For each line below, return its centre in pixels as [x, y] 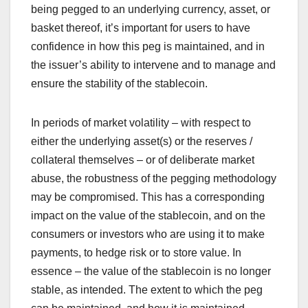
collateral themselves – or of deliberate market [143, 159]
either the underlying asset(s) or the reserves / [142, 141]
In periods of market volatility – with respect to [141, 122]
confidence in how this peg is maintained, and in [148, 46]
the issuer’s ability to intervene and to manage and [153, 65]
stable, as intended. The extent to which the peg [147, 289]
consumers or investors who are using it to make [148, 234]
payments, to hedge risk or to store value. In [136, 252]
